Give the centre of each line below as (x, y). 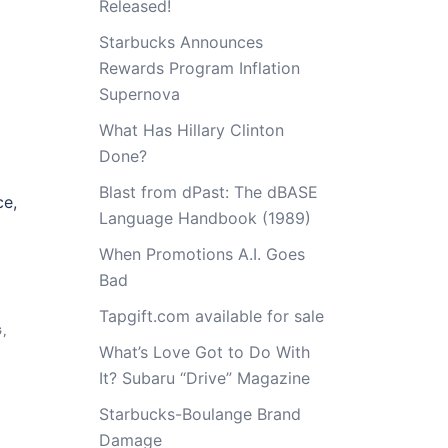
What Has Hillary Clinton (191, 130)
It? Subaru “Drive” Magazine (204, 378)
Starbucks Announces (180, 42)
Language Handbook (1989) (204, 218)
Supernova (139, 94)
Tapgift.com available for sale (211, 316)
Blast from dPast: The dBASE (208, 192)
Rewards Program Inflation (199, 68)
